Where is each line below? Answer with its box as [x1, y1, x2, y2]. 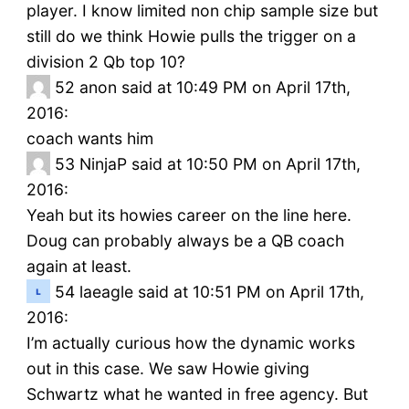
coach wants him [26, 129, 153, 149]
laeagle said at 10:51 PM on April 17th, [79, 282, 364, 302]
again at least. [26, 257, 131, 277]
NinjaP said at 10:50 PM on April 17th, [79, 154, 361, 174]
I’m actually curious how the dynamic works [26, 333, 355, 353]
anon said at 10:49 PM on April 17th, [79, 78, 351, 98]
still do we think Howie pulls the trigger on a [26, 26, 356, 47]
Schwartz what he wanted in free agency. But [26, 384, 368, 404]
